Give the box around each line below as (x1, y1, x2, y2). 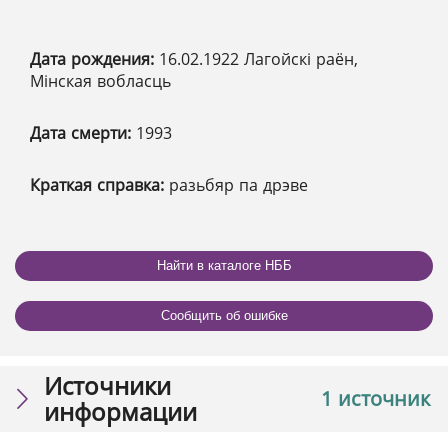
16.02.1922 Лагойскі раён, (159, 47, 358, 70)
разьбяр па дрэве (169, 173, 308, 196)
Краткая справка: (30, 173, 169, 196)
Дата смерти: (30, 121, 136, 144)
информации (44, 394, 197, 428)
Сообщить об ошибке (160, 308, 288, 324)
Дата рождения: (30, 47, 159, 70)
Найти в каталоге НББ (156, 258, 292, 274)
